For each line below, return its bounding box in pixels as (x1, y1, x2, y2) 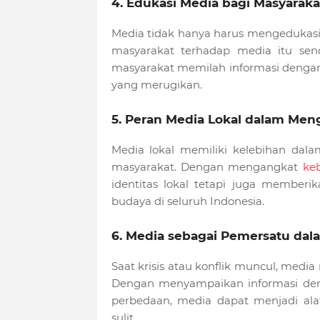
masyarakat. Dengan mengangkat (111, 160, 303, 174)
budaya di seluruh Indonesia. (111, 194, 264, 209)
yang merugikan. (111, 78, 202, 92)
